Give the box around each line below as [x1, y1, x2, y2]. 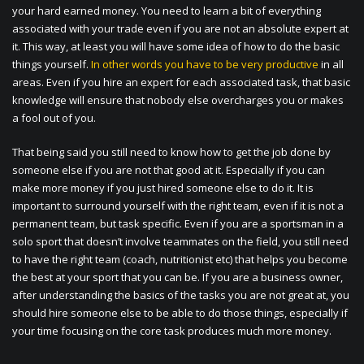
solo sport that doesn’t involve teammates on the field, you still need [12, 234, 349, 249]
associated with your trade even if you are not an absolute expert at [12, 21, 349, 37]
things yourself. [12, 57, 91, 72]
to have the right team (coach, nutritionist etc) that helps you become [12, 252, 348, 267]
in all [318, 57, 344, 72]
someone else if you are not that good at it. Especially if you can [12, 162, 325, 178]
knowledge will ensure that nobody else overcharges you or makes [12, 93, 344, 108]
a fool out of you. [12, 110, 96, 126]
